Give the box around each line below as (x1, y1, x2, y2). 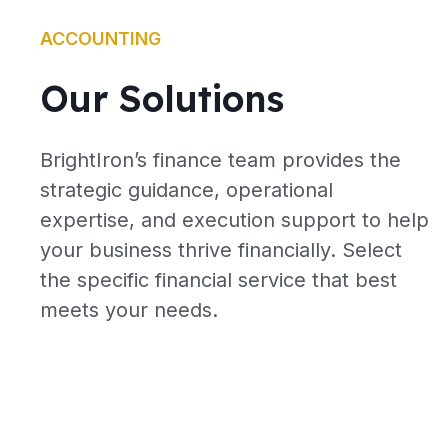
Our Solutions (40, 75, 284, 121)
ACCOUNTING (40, 27, 161, 49)
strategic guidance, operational (40, 177, 333, 202)
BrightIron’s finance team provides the (40, 147, 401, 172)
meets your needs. (40, 297, 218, 322)
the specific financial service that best (40, 267, 397, 292)
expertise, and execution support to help (40, 207, 429, 232)
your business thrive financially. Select (40, 237, 402, 262)
